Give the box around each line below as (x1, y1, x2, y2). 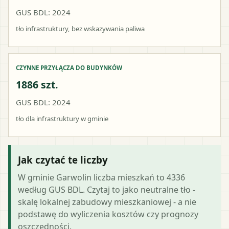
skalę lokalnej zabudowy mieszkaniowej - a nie (18, 196, 196, 208)
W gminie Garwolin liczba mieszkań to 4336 (18, 171, 185, 183)
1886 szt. (16, 77, 58, 91)
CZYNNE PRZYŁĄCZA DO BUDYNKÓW (16, 63, 122, 72)
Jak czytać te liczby (18, 153, 108, 166)
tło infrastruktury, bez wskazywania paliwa (16, 24, 145, 33)
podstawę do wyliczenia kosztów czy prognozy (18, 208, 198, 220)
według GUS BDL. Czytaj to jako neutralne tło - (18, 184, 195, 195)
